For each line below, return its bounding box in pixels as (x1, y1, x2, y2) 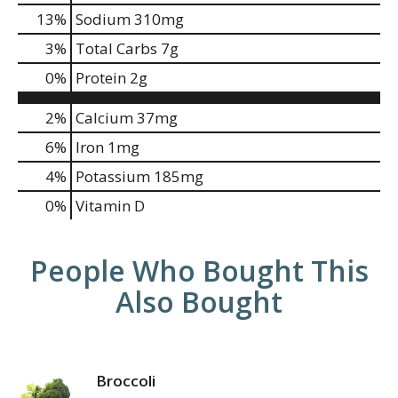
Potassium (76, 166, 150, 187)
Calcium (76, 107, 133, 128)
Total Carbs (76, 38, 157, 59)
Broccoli (96, 370, 155, 391)
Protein (76, 68, 126, 88)
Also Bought (115, 283, 283, 321)
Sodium (76, 9, 131, 29)
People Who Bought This (29, 251, 369, 290)
